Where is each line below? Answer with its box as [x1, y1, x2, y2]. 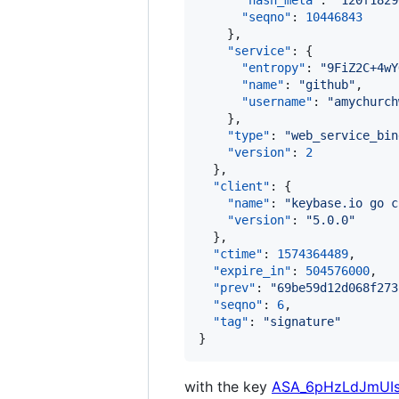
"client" [213, 179, 270, 193]
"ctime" [213, 247, 263, 261]
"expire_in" [213, 264, 291, 278]
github [305, 77, 348, 92]
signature [270, 314, 334, 329]
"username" [241, 94, 313, 109]
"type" [227, 128, 270, 142]
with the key [184, 378, 272, 395]
